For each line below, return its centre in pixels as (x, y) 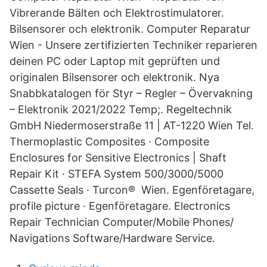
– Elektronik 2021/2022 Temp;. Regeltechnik (121, 109)
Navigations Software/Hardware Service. (112, 238)
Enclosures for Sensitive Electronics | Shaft (118, 158)
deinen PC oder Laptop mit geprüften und (115, 61)
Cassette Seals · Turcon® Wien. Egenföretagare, (132, 190)
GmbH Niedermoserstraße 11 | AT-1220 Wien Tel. (132, 125)
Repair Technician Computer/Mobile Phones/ (122, 222)
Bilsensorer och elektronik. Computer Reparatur (130, 29)
